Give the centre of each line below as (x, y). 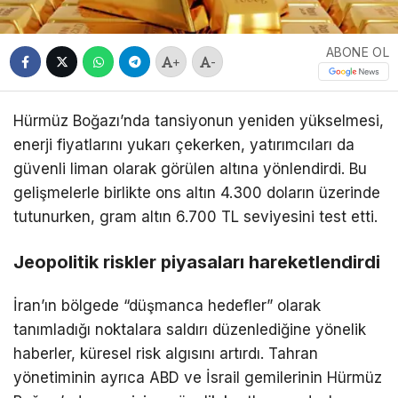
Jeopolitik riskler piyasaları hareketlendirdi (197, 262)
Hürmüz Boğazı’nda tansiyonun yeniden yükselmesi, (199, 120)
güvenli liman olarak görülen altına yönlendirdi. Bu (190, 168)
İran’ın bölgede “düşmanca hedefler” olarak (167, 305)
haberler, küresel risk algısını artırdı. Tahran (166, 353)
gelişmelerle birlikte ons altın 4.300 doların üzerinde (197, 192)
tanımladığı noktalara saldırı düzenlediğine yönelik (190, 329)
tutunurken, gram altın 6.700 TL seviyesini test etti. (195, 216)
